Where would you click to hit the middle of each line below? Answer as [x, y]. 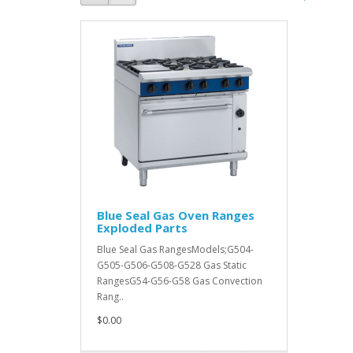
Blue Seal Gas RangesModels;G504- [175, 249]
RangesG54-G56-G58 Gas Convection [180, 281]
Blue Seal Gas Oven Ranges [176, 215]
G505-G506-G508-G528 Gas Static [172, 265]
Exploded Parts [142, 227]
